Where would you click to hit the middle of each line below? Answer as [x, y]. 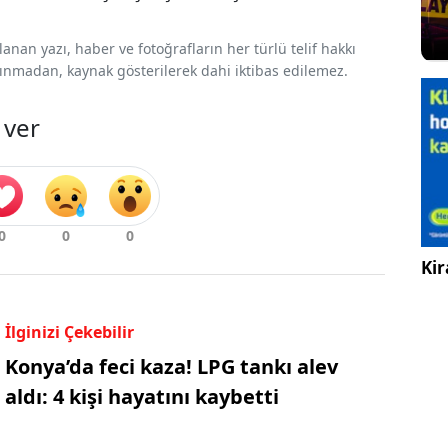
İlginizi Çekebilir [69, 331]
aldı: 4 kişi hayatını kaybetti [141, 396]
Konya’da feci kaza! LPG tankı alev [171, 366]
